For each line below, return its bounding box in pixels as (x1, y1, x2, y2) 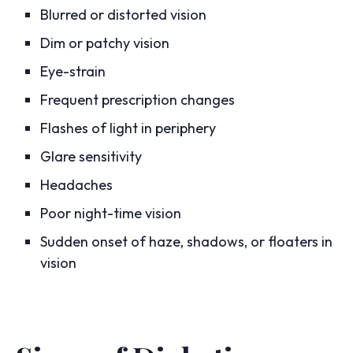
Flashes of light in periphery (39, 119, 216, 138)
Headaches (39, 176, 113, 195)
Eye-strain (39, 62, 106, 81)
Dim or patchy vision (39, 34, 169, 53)
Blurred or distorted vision (39, 6, 206, 24)
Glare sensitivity (39, 147, 142, 166)
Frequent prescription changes (39, 91, 235, 110)
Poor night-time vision (39, 204, 181, 223)
